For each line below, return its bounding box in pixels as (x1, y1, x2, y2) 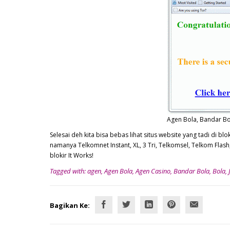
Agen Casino (136, 166, 170, 176)
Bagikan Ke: (50, 201, 90, 210)
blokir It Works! (50, 151, 93, 160)
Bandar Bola (174, 166, 209, 176)
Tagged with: (50, 166, 86, 176)
